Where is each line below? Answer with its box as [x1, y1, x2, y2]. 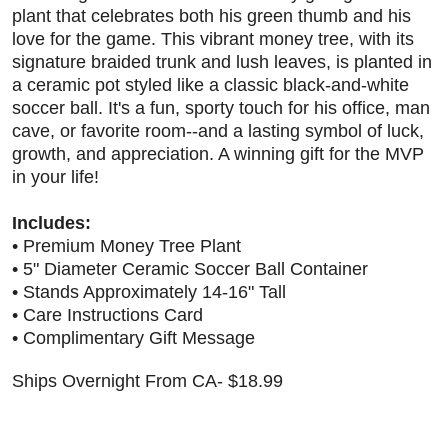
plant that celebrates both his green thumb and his [12, 6, 411, 27]
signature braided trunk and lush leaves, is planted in [12, 52, 432, 73]
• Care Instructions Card [12, 305, 203, 326]
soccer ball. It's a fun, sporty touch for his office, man [12, 98, 430, 119]
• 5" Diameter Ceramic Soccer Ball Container [12, 259, 368, 280]
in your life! [12, 167, 99, 188]
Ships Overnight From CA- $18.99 [12, 371, 283, 392]
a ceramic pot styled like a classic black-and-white [12, 75, 409, 96]
